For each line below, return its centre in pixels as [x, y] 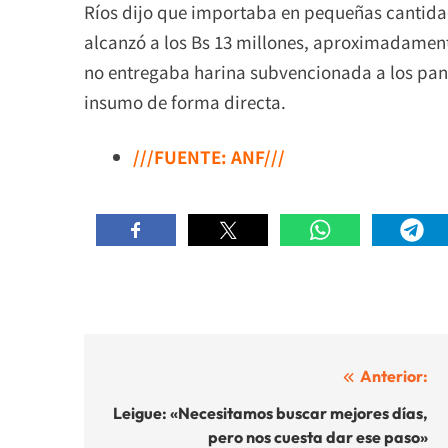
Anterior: [394, 375]
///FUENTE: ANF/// [208, 157]
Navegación [169, 380]
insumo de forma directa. [185, 101]
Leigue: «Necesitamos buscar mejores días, [270, 412]
